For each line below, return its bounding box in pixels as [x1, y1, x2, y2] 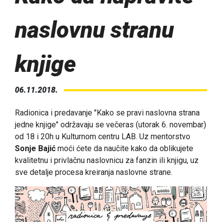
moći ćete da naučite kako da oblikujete [55, 144, 193, 154]
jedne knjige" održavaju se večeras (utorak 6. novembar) [15, 120, 206, 130]
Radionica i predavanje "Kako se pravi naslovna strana [15, 108, 200, 118]
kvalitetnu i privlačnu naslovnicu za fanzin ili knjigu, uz [15, 156, 199, 166]
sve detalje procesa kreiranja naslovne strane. [15, 167, 172, 177]
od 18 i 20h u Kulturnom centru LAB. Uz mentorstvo [15, 132, 190, 142]
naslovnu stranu [15, 16, 174, 44]
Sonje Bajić [15, 144, 55, 154]
